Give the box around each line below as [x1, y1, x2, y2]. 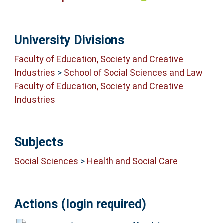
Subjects [14, 134, 63, 149]
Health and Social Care [86, 156, 178, 167]
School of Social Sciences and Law [63, 67, 203, 78]
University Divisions [14, 32, 124, 47]
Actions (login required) [14, 197, 146, 212]
